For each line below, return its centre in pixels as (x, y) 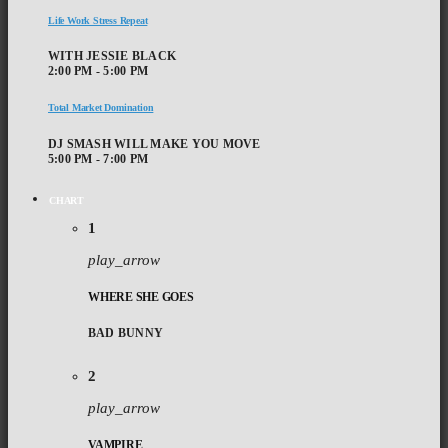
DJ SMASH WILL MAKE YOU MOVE (154, 143)
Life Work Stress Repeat (98, 20)
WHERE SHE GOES (141, 296)
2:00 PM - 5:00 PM (98, 70)
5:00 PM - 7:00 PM (98, 158)
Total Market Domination (101, 108)
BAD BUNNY (126, 332)
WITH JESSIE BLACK (112, 55)
